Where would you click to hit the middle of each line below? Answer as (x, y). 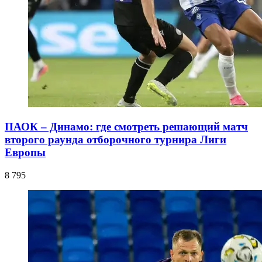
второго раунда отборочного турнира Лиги (116, 140)
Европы (25, 153)
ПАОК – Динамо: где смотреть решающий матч (126, 127)
